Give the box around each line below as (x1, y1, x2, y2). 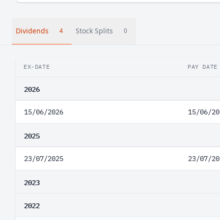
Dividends (16, 26, 49, 35)
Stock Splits (76, 26, 113, 35)
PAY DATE (188, 63, 218, 70)
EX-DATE (24, 63, 50, 70)
